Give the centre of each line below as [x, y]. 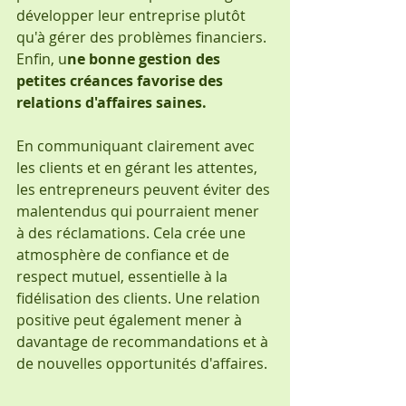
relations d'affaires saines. [113, 102]
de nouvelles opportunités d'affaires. [142, 363]
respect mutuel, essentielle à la [124, 276]
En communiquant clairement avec [137, 145]
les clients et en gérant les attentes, [139, 167]
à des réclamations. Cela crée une [133, 232]
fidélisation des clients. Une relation [140, 298]
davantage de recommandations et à [144, 341]
